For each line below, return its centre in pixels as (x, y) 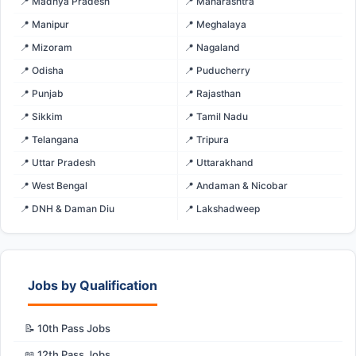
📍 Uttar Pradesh (58, 162)
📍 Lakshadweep (222, 208)
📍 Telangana (49, 139)
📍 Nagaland (212, 47)
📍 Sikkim (41, 116)
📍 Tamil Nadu (216, 116)
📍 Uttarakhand (219, 162)
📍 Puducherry (217, 70)
